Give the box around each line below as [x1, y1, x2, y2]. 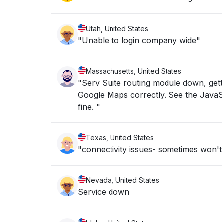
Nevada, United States [86, 176, 159, 184]
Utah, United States [86, 24, 148, 33]
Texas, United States [86, 133, 154, 142]
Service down [78, 187, 129, 197]
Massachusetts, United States [86, 67, 181, 75]
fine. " [78, 102, 100, 111]
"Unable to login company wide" [78, 35, 200, 45]
